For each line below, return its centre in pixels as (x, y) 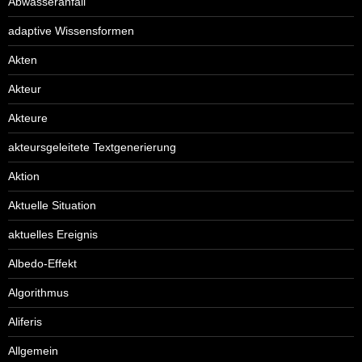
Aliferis (25, 321)
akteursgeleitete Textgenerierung (92, 147)
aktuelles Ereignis (53, 234)
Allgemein (33, 350)
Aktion (24, 176)
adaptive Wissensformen (71, 30)
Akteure (28, 118)
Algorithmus (38, 292)
